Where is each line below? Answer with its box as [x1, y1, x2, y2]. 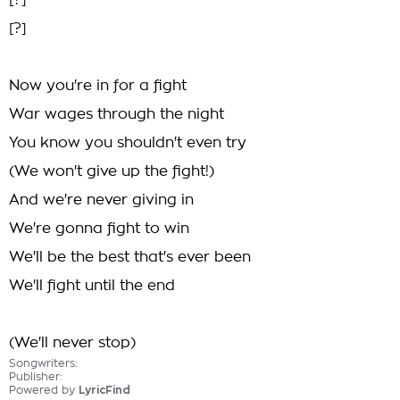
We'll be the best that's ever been [9, 250, 251, 264]
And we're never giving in [9, 193, 194, 207]
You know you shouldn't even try [9, 136, 246, 150]
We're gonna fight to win [9, 221, 189, 236]
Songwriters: [9, 358, 78, 369]
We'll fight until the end [9, 279, 175, 293]
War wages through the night [9, 107, 224, 121]
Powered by [9, 385, 79, 396]
